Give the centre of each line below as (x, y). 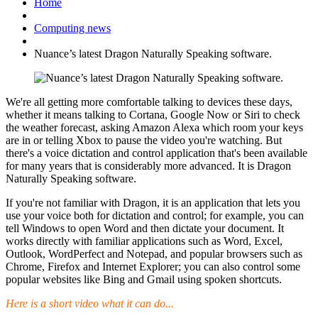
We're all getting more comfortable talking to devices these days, (149, 102)
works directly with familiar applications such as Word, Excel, (144, 241)
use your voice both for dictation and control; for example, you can (155, 215)
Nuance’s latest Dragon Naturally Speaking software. (153, 53)
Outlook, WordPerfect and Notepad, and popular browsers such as (154, 253)
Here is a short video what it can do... (90, 303)
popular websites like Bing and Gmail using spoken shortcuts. (144, 279)
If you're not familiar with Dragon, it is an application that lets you (153, 202)
